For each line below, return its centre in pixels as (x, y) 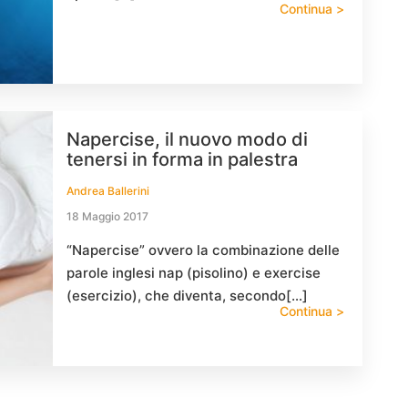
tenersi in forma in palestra (182, 159)
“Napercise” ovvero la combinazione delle (203, 250)
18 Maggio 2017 (107, 216)
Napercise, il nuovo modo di (187, 139)
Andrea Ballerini (108, 191)
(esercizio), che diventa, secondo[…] (187, 296)
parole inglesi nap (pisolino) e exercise (194, 273)
